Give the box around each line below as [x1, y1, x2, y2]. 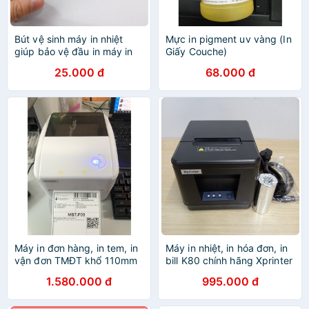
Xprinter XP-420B [14, 267, 94, 279]
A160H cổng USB [166, 267, 245, 279]
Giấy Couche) [166, 46, 228, 57]
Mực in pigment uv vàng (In [166, 33, 292, 45]
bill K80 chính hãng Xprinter [166, 255, 292, 266]
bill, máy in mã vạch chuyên [14, 58, 141, 70]
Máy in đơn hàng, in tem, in [14, 242, 138, 254]
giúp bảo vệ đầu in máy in [14, 46, 133, 57]
